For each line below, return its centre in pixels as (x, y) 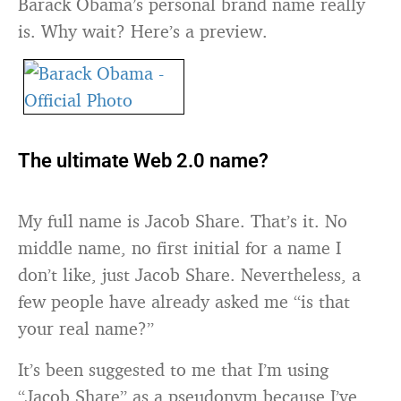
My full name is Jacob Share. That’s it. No (183, 221)
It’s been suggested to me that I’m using (173, 369)
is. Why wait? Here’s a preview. (143, 31)
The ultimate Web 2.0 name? (143, 161)
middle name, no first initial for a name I (179, 247)
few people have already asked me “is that (184, 301)
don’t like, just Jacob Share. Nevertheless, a (189, 274)
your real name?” (86, 328)
